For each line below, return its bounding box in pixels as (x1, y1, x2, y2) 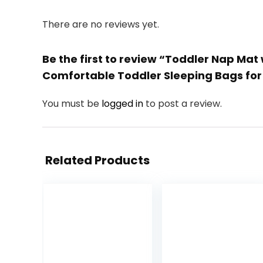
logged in (102, 97, 146, 110)
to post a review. (146, 97, 222, 110)
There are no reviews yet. (42, 18, 159, 31)
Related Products (45, 152, 150, 168)
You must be (42, 97, 102, 110)
